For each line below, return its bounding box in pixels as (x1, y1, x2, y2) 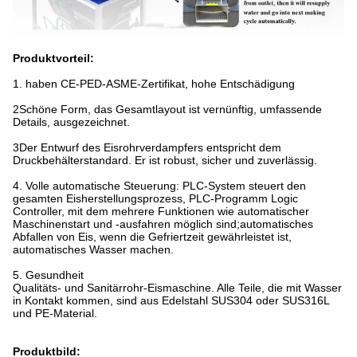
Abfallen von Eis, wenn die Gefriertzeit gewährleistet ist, (13, 230, 292, 244)
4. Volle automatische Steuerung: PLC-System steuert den (13, 179, 306, 193)
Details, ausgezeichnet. (13, 116, 130, 129)
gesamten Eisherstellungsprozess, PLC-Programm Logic (13, 192, 298, 206)
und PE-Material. (13, 307, 97, 320)
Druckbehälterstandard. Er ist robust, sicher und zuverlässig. (13, 154, 317, 167)
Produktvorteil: (13, 52, 94, 65)
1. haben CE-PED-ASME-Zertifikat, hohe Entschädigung (13, 77, 295, 91)
